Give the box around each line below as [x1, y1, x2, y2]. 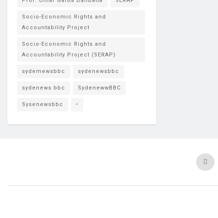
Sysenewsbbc [22, 101, 63, 108]
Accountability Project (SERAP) [22, 52, 116, 58]
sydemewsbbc [22, 68, 65, 74]
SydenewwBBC [78, 85, 121, 91]
